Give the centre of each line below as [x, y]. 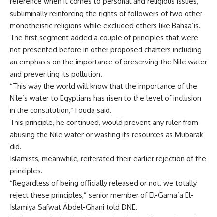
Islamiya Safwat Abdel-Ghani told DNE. [74, 207]
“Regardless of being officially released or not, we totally [103, 183]
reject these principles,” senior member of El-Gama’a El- [102, 195]
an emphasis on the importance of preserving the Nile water [108, 62]
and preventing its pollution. [56, 74]
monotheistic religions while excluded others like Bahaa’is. [105, 25]
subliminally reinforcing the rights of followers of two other [106, 13]
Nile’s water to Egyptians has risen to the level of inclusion [105, 98]
